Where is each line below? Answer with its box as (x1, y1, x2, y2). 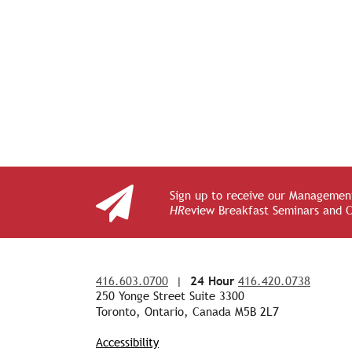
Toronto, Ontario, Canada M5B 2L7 (96, 305, 279, 318)
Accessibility (96, 335, 159, 349)
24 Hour (190, 274, 234, 288)
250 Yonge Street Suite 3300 (96, 289, 244, 302)
